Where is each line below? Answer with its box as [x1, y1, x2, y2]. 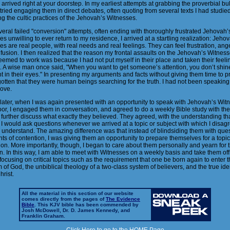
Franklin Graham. [22, 213, 65, 219]
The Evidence [106, 196, 140, 202]
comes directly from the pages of [22, 196, 106, 202]
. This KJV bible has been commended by [34, 202, 139, 207]
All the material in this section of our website [22, 190, 133, 196]
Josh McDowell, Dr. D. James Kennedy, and [22, 207, 130, 213]
